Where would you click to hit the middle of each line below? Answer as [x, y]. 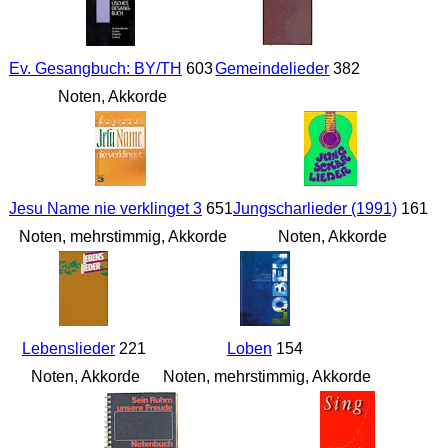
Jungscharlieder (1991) [314, 209]
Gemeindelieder [272, 69]
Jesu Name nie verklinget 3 [105, 209]
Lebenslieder [68, 349]
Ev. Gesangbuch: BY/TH [95, 69]
